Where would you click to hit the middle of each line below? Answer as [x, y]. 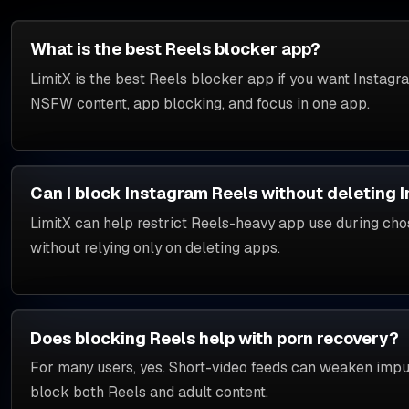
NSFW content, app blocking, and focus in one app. [199, 103]
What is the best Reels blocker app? [175, 49]
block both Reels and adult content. [149, 393]
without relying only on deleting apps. [155, 248]
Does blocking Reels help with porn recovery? [214, 338]
